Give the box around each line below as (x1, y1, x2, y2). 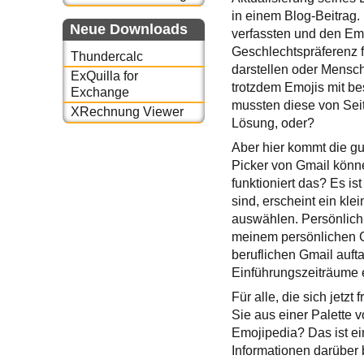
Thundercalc (70, 49, 143, 63)
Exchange (70, 85, 129, 100)
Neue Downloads (70, 20, 188, 37)
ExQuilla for (70, 69, 138, 84)
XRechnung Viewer (70, 105, 184, 119)
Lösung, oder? (232, 116, 315, 130)
